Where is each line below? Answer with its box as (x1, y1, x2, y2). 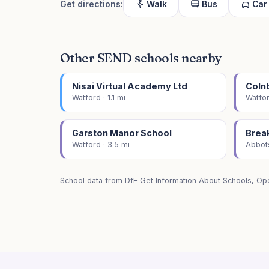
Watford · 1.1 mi (72, 93, 125, 102)
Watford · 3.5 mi (72, 140, 130, 149)
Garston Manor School (72, 128, 172, 138)
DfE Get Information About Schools (125, 176, 252, 185)
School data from (60, 176, 125, 185)
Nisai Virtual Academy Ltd (72, 81, 187, 91)
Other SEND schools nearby (60, 50, 222, 65)
